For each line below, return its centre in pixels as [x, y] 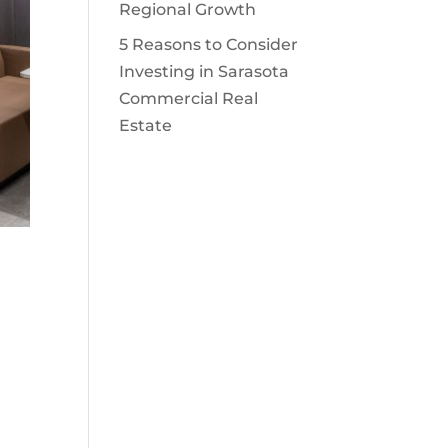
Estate [146, 125]
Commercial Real [189, 98]
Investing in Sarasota [204, 71]
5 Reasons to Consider [209, 44]
